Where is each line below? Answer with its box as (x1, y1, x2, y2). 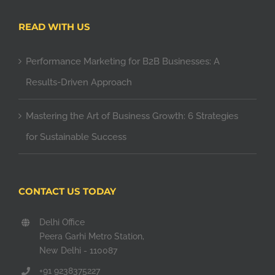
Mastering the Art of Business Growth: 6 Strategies (26, 110, 238, 122)
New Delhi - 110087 (39, 246, 117, 256)
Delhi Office (39, 217, 85, 228)
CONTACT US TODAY (18, 185, 116, 198)
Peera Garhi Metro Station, (39, 231, 144, 242)
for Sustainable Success (26, 131, 126, 143)
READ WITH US (18, 21, 90, 33)
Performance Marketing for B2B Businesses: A (26, 56, 220, 68)
